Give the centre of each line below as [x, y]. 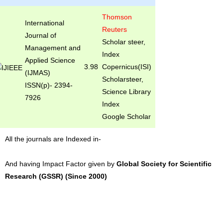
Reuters [114, 29]
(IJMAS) [37, 73]
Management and [53, 48]
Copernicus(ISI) [127, 67]
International [44, 23]
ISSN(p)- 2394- [49, 85]
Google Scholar [126, 116]
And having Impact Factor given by [61, 164]
